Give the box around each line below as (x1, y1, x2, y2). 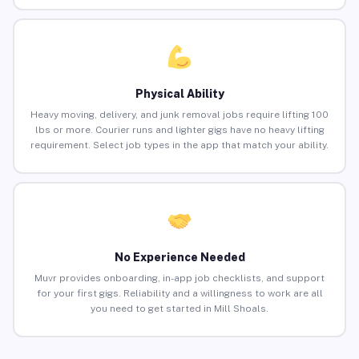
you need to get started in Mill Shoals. (91, 303, 268, 315)
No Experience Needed (114, 251, 245, 264)
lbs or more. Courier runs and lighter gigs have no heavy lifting (34, 124, 325, 136)
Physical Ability (135, 87, 224, 101)
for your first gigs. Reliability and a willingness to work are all (36, 288, 323, 300)
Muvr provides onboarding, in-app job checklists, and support (34, 272, 325, 284)
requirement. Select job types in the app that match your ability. (30, 139, 329, 151)
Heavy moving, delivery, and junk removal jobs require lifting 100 (30, 109, 329, 121)
